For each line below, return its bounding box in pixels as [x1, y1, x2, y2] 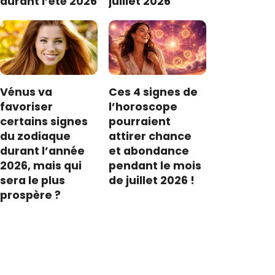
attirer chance [109, 129, 192, 144]
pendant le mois [109, 158, 202, 174]
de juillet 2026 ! [109, 173, 195, 188]
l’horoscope [109, 99, 178, 115]
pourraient [109, 114, 171, 130]
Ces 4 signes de [109, 85, 198, 100]
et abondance [109, 144, 190, 159]
